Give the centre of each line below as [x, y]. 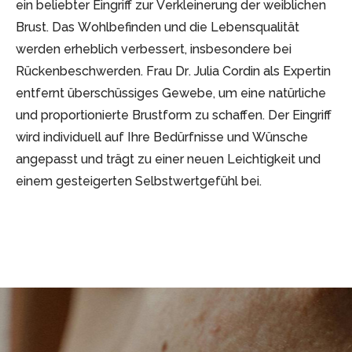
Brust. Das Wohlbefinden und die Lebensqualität [158, 27]
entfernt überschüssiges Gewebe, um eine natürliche [171, 93]
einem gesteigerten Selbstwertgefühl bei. [139, 181]
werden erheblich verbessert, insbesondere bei [154, 49]
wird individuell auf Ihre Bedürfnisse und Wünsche [162, 137]
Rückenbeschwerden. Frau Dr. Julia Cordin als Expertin [173, 71]
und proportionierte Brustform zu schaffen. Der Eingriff [174, 115]
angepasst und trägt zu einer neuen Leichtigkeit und [168, 159]
